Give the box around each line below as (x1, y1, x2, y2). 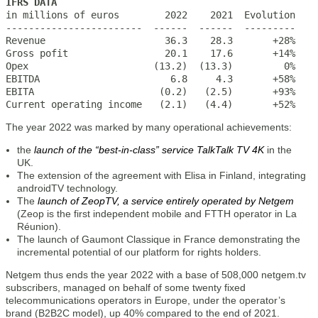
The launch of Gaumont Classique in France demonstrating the (17, 234, 300, 245)
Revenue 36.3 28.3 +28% (6, 35, 295, 46)
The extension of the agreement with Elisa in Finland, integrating (17, 170, 306, 181)
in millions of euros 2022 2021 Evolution (6, 9, 295, 21)
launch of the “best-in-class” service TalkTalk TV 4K (34, 144, 264, 155)
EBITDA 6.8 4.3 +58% (6, 73, 295, 84)
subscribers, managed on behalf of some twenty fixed (6, 282, 246, 293)
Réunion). (17, 221, 61, 232)
